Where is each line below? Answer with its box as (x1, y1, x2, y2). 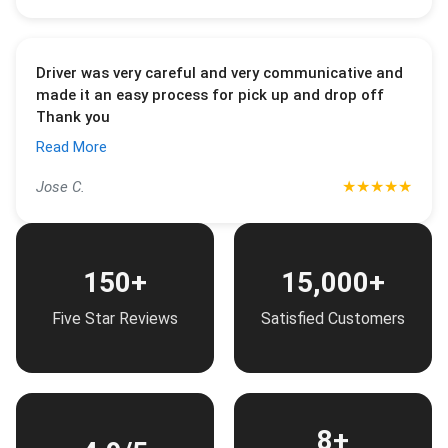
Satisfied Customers (261, 308, 405, 328)
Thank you (36, 108, 110, 126)
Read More (36, 138, 107, 156)
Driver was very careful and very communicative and (36, 64, 403, 82)
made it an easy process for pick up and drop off (36, 86, 384, 104)
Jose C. (36, 178, 85, 196)
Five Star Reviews (52, 308, 178, 328)
